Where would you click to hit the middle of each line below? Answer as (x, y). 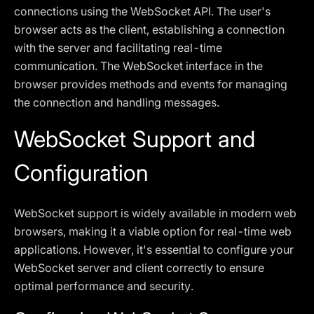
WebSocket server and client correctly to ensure (139, 268)
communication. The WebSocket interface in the (138, 66)
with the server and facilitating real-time (118, 48)
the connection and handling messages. (117, 102)
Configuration (81, 173)
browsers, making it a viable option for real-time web (153, 231)
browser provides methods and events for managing (151, 84)
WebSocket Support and (135, 139)
